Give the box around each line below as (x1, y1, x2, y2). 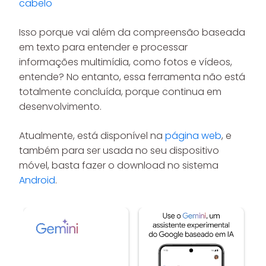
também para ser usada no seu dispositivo (19, 144, 219, 157)
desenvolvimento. (19, 100, 102, 113)
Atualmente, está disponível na (19, 129, 165, 142)
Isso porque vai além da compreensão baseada (19, 26, 245, 39)
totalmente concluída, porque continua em (19, 85, 221, 99)
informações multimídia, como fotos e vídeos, (19, 55, 232, 69)
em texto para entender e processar (19, 40, 188, 54)
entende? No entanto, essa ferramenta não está (19, 70, 245, 84)
